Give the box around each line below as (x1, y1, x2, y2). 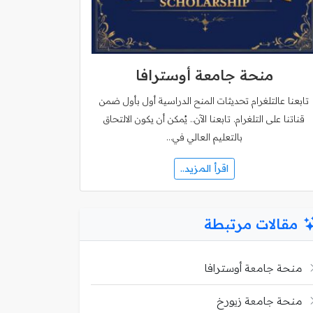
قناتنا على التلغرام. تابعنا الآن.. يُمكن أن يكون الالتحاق (103, 113, 305, 124)
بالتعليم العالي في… (166, 131, 242, 143)
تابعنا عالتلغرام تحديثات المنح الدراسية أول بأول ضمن (99, 95, 309, 106)
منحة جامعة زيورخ (217, 293, 303, 307)
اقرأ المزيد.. (180, 161, 228, 175)
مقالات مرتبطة (204, 214, 298, 233)
